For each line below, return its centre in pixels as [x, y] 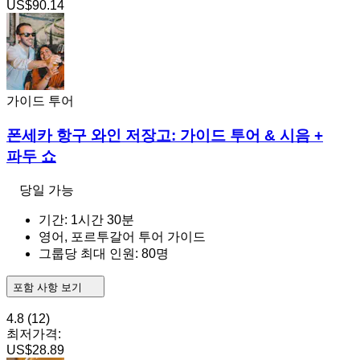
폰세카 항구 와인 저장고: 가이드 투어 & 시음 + [165, 135]
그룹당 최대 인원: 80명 [104, 253]
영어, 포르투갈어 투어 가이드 [122, 236]
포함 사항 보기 [49, 287]
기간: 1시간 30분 [86, 219]
